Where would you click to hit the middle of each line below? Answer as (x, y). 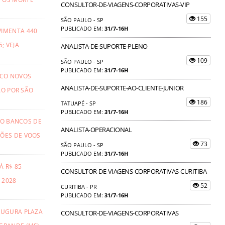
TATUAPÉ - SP (78, 103)
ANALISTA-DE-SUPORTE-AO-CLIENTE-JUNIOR (122, 88)
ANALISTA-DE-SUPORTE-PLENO (104, 46)
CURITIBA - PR (79, 186)
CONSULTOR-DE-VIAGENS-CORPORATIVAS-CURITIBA (134, 171)
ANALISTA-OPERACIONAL (96, 129)
